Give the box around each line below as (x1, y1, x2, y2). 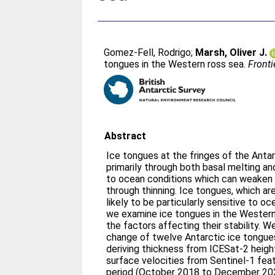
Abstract (104, 130, 147, 142)
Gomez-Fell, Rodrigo (104, 47, 192, 58)
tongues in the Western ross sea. (104, 58, 249, 70)
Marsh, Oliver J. (195, 47, 268, 58)
